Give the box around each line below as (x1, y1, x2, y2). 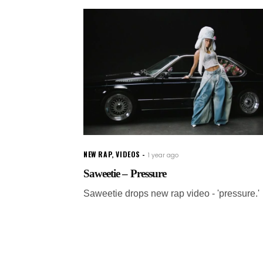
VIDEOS (116, 149, 141, 159)
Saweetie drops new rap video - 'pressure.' (83, 188, 259, 198)
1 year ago (148, 150, 179, 160)
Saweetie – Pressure (83, 167, 166, 180)
